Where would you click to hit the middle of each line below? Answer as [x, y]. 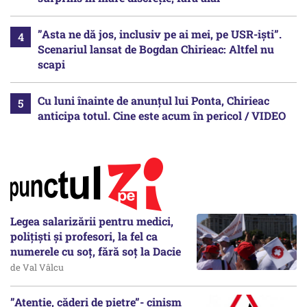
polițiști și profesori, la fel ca [84, 236]
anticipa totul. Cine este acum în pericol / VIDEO [162, 115]
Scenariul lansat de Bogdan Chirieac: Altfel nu [156, 49]
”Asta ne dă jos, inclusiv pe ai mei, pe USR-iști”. [160, 34]
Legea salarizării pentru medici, [92, 221]
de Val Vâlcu [37, 267]
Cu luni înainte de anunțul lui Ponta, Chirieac [153, 100]
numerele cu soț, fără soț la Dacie [96, 251]
